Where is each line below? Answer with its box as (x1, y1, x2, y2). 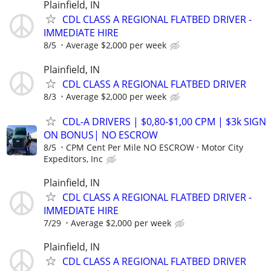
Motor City (201, 141, 243, 153)
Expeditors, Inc (44, 152, 103, 165)
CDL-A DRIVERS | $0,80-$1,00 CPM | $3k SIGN (62, 114, 266, 128)
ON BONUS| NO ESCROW (44, 128, 158, 142)
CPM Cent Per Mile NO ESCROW (66, 141, 194, 153)
